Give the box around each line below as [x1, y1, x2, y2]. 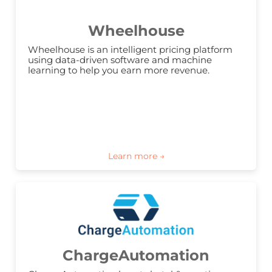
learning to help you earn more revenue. [28, 64, 209, 76]
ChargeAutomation [63, 246, 209, 265]
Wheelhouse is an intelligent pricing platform [28, 44, 233, 56]
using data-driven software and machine [28, 54, 212, 66]
